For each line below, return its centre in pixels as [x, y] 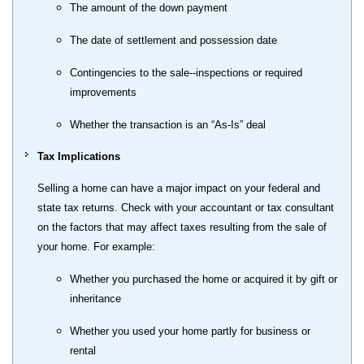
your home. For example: [96, 246]
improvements [103, 92]
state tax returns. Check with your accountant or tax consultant [186, 207]
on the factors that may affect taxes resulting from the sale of [182, 227]
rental [83, 350]
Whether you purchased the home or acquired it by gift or [204, 279]
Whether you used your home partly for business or [190, 331]
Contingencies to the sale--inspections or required [186, 72]
